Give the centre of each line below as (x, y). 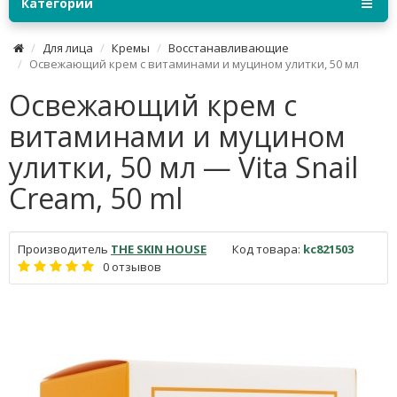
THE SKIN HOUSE (159, 249)
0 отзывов (132, 267)
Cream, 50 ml (96, 198)
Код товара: (266, 249)
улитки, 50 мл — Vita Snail (183, 167)
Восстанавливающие (229, 48)
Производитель (63, 249)
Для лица (68, 48)
